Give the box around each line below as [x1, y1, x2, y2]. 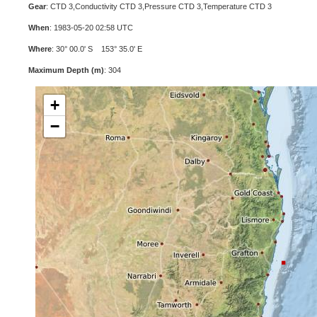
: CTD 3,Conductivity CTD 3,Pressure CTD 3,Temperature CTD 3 [46, 2, 272, 11]
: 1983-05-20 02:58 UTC [50, 23, 133, 32]
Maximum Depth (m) [28, 66, 104, 74]
